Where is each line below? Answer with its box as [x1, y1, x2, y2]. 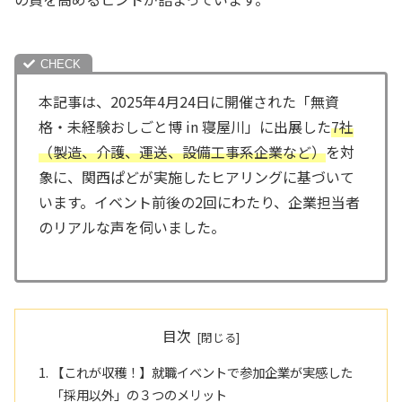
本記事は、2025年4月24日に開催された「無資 [39, 90, 339, 112]
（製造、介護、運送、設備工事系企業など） [39, 140, 326, 162]
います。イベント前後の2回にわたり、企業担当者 [39, 190, 360, 213]
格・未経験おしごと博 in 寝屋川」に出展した [39, 115, 331, 137]
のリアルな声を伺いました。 [39, 215, 225, 238]
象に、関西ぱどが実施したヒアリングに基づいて [39, 165, 354, 188]
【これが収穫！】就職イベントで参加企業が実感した [51, 363, 354, 382]
